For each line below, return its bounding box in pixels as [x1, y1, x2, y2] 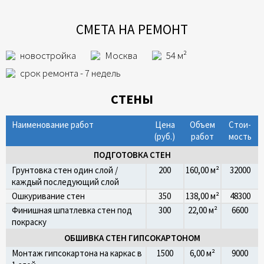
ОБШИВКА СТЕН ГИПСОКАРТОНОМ [64, 232, 200, 243]
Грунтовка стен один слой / [12, 164, 118, 176]
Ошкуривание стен [12, 190, 85, 202]
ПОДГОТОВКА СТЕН [93, 149, 171, 160]
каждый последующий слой [12, 176, 119, 187]
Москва [105, 49, 137, 62]
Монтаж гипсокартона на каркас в [12, 247, 142, 259]
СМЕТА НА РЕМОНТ [76, 21, 188, 38]
